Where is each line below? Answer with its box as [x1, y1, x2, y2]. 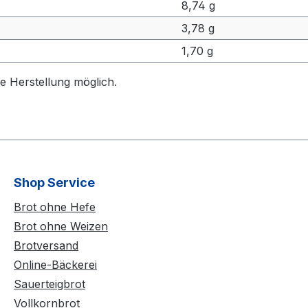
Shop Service [14, 175, 95, 190]
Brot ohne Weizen [14, 219, 108, 233]
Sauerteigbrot [14, 277, 85, 291]
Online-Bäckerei [14, 258, 97, 272]
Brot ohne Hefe [14, 200, 96, 214]
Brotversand [14, 239, 78, 252]
